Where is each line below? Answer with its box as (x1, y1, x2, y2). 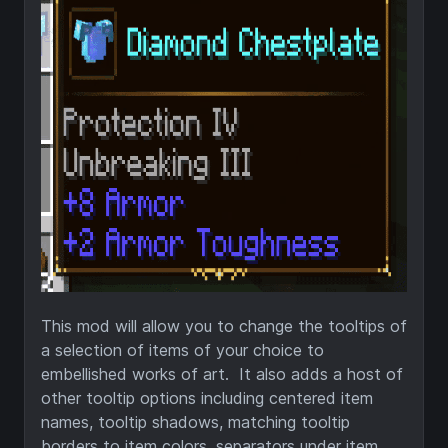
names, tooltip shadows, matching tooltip (41, 412, 350, 432)
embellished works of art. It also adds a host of (41, 364, 403, 384)
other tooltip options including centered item (41, 388, 373, 408)
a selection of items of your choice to (41, 340, 324, 360)
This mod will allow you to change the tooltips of (41, 316, 407, 336)
